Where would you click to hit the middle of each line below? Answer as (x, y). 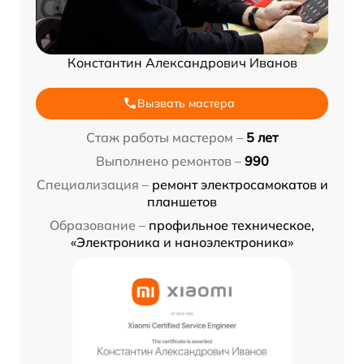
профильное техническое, (232, 225)
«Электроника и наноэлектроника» (182, 242)
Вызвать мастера (186, 103)
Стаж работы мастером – (165, 137)
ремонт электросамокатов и (240, 184)
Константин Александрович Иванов (182, 62)
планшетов (182, 201)
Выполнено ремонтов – (168, 160)
